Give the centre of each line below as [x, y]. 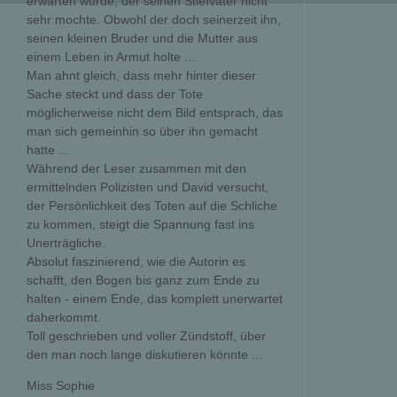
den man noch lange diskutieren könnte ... [144, 354]
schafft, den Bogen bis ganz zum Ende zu [143, 280]
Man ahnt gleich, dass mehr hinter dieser [141, 75]
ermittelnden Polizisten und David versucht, [148, 187]
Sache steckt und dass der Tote [115, 94]
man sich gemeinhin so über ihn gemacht [142, 131]
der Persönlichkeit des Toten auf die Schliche [152, 206]
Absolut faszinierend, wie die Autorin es [136, 261]
